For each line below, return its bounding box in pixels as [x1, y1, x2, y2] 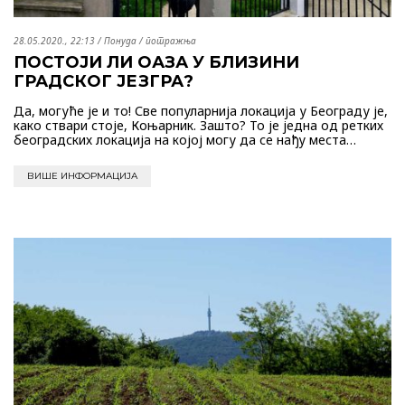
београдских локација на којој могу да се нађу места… [14, 130, 356, 148]
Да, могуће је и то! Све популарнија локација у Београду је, [14, 101, 388, 119]
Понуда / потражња [104, 33, 196, 47]
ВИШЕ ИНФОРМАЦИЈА [27, 169, 137, 182]
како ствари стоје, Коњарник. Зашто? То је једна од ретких [14, 116, 383, 134]
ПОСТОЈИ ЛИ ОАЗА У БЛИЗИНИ [14, 52, 299, 72]
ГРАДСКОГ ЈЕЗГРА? [14, 71, 193, 91]
